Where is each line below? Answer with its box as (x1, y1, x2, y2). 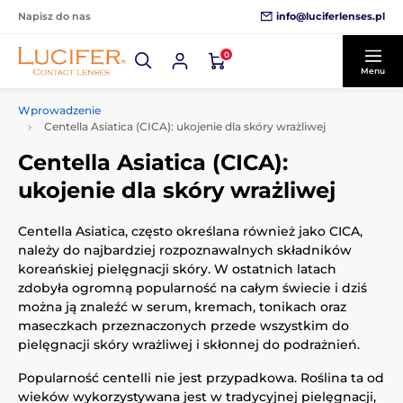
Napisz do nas (18, 10, 91, 22)
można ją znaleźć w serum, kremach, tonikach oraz (18, 299, 346, 315)
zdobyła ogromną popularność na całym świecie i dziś (18, 280, 367, 296)
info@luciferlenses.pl (276, 9, 385, 22)
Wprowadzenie (18, 103, 101, 117)
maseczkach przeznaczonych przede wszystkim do (18, 318, 349, 334)
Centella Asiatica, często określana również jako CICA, (18, 223, 363, 239)
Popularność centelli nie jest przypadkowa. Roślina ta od (18, 370, 384, 386)
